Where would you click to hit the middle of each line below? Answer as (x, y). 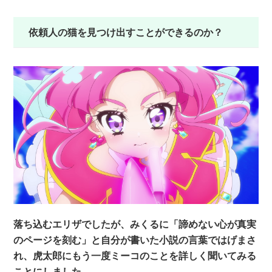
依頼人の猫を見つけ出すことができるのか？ (126, 32)
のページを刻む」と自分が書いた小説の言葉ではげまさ (135, 240)
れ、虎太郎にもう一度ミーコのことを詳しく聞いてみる (135, 256)
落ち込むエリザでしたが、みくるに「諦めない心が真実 (135, 224)
